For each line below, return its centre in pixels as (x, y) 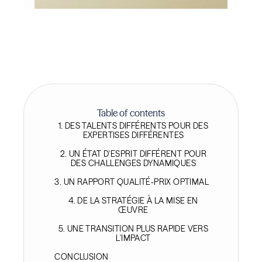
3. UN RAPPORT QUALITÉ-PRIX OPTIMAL (132, 182)
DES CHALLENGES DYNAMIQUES (133, 163)
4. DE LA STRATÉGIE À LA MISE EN (133, 201)
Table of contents (131, 113)
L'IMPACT (133, 238)
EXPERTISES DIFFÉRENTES (133, 135)
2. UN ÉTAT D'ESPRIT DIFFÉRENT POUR (133, 154)
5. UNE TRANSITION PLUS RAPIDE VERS (133, 229)
